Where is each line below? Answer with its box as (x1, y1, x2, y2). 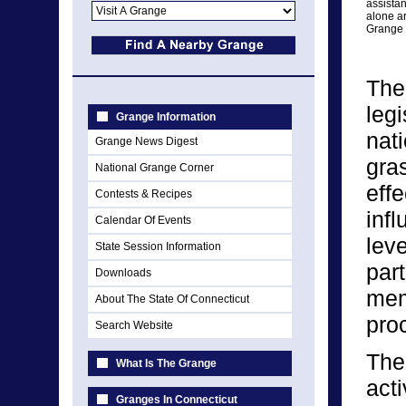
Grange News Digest (95, 135, 198, 148)
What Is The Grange (116, 357, 217, 370)
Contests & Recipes (95, 188, 192, 200)
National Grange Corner (95, 161, 214, 174)
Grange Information (116, 111, 216, 123)
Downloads (95, 266, 151, 279)
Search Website (95, 319, 173, 332)
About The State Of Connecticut (95, 293, 249, 305)
